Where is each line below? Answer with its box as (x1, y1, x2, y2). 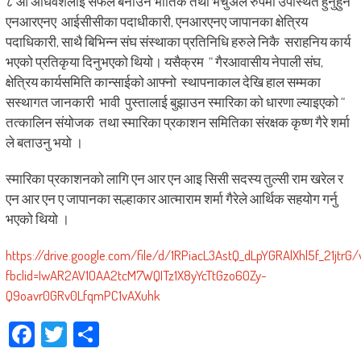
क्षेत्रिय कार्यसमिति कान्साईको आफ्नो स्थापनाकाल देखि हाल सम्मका (5, 73, 321, 90)
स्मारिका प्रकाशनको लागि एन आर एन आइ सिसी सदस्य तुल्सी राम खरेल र (5, 170, 343, 187)
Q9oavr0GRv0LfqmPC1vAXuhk (5, 287, 160, 304)
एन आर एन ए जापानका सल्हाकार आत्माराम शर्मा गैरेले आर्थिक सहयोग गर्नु (5, 190, 338, 207)
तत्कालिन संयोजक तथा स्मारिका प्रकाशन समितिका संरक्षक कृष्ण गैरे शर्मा (5, 114, 350, 131)
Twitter (66, 317, 135, 351)
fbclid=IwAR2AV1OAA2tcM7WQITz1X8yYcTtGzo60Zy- (5, 267, 267, 284)
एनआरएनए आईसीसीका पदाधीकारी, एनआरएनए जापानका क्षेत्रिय (5, 13, 308, 30)
